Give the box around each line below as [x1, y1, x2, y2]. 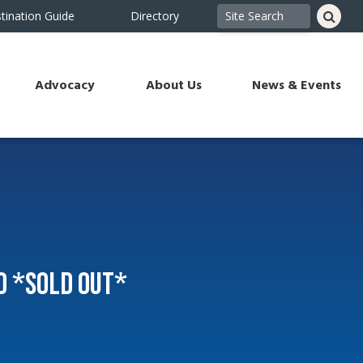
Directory [130, 8, 180, 23]
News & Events [252, 76, 342, 94]
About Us [145, 76, 202, 94]
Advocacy [35, 76, 95, 94]
